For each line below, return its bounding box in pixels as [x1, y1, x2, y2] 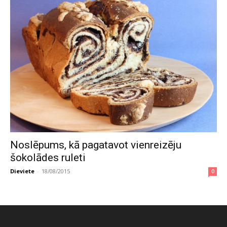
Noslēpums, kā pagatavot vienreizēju [10, 139, 181, 151]
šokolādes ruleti [10, 152, 86, 164]
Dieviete [10, 167, 34, 175]
